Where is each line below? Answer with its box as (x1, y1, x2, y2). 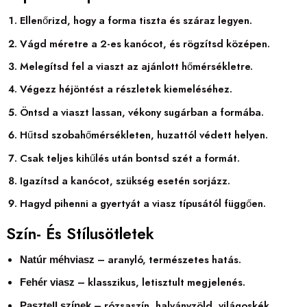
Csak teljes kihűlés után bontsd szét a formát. (19, 150, 240, 166)
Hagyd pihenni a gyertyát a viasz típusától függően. (19, 196, 266, 212)
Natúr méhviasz (19, 254, 95, 265)
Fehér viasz (19, 277, 75, 288)
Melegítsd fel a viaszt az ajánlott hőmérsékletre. (19, 58, 253, 74)
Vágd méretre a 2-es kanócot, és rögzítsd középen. (19, 36, 270, 51)
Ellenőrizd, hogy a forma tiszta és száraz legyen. (19, 13, 252, 29)
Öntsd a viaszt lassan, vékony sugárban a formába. (19, 104, 264, 120)
